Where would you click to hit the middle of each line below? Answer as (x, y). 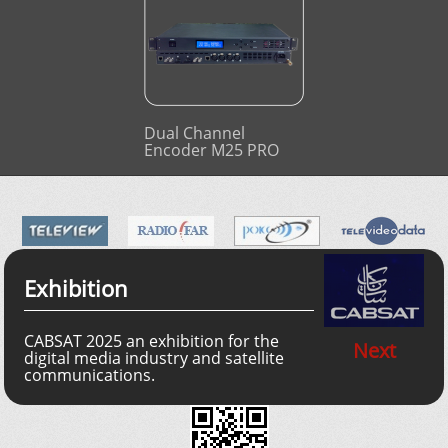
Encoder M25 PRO (211, 150)
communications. (89, 375)
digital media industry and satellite (154, 358)
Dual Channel (194, 133)
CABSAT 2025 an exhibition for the (151, 341)
